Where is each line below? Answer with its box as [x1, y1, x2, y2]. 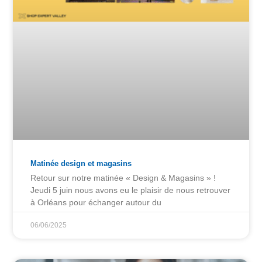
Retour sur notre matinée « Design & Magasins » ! [30, 173, 216, 182]
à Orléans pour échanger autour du [30, 197, 162, 207]
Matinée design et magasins [30, 158, 132, 168]
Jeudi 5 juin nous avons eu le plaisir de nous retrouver [30, 185, 231, 195]
